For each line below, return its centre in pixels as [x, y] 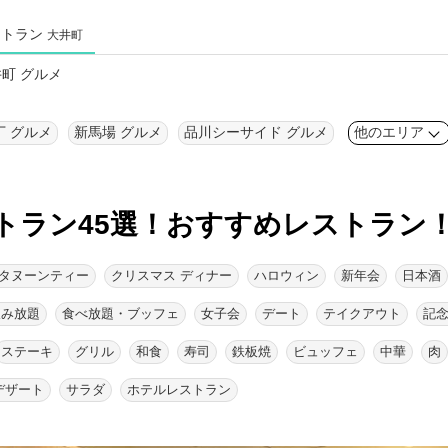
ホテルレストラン [179, 389]
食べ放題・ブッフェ [120, 313]
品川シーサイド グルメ [256, 132]
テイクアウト [362, 313]
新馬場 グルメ [118, 132]
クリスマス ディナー [171, 275]
